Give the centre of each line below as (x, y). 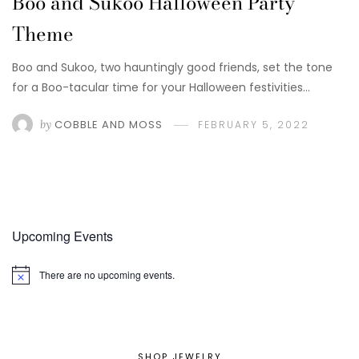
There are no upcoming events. (107, 275)
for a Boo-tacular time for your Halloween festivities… (161, 87)
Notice (25, 280)
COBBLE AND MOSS (109, 124)
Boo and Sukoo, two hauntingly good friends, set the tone (172, 67)
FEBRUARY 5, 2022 (254, 124)
